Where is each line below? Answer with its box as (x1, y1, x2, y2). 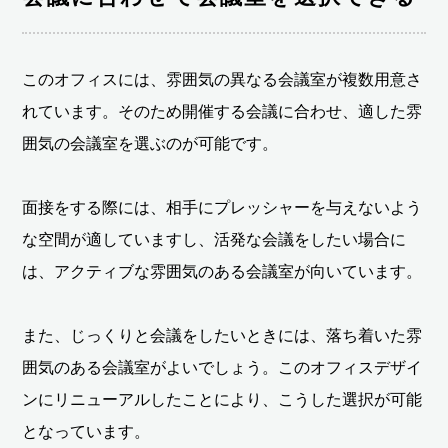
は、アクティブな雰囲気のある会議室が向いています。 (22, 262, 423, 280)
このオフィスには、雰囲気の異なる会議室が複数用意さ (22, 70, 423, 88)
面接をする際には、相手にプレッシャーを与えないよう (22, 198, 423, 216)
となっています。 (22, 422, 151, 440)
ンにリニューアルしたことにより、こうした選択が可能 (22, 390, 423, 408)
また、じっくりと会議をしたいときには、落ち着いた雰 (22, 326, 423, 344)
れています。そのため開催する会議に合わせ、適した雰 (22, 102, 423, 120)
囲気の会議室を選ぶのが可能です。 (22, 134, 279, 152)
